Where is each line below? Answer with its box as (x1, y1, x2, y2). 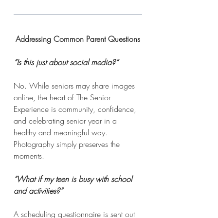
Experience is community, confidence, (14, 103, 139, 114)
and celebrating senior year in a (14, 115, 119, 126)
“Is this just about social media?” (14, 56, 118, 68)
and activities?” (14, 185, 63, 196)
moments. (14, 150, 44, 161)
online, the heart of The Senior (14, 91, 113, 103)
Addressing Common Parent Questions (16, 33, 140, 44)
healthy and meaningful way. (14, 127, 110, 138)
